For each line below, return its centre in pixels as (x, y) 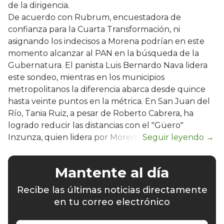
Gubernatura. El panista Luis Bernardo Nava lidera (108, 65)
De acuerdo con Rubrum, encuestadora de (94, 17)
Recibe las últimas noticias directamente (112, 190)
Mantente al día (112, 172)
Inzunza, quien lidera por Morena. (75, 137)
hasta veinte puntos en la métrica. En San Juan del (109, 101)
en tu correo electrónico (112, 202)
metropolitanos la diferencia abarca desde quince (107, 89)
